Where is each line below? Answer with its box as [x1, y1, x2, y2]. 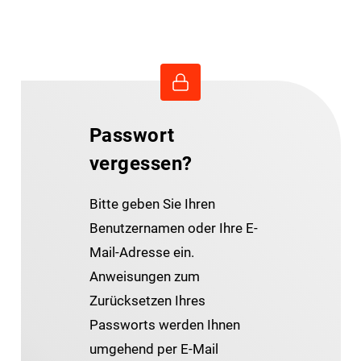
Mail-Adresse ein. [89, 243, 194, 260]
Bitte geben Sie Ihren [89, 195, 215, 212]
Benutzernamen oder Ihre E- [89, 219, 258, 236]
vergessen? [89, 151, 193, 175]
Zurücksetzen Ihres [89, 292, 205, 309]
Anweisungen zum [89, 268, 200, 284]
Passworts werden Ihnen [89, 316, 240, 333]
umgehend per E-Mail [89, 340, 218, 357]
